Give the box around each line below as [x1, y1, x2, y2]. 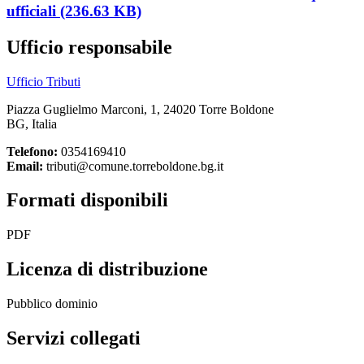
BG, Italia [6, 116, 57, 131]
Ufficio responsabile [6, 36, 172, 58]
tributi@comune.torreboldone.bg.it [43, 158, 223, 173]
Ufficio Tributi [6, 74, 80, 89]
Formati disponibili [6, 189, 168, 211]
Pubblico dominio [6, 297, 97, 311]
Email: [6, 158, 43, 173]
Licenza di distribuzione [6, 258, 208, 280]
